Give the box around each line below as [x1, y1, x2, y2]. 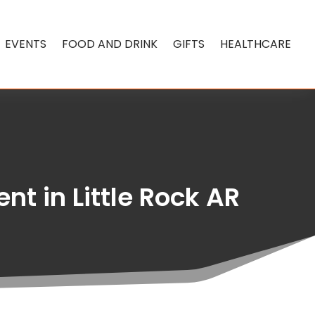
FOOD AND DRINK [62, 35, 158, 52]
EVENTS [5, 35, 47, 52]
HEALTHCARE [220, 35, 292, 52]
